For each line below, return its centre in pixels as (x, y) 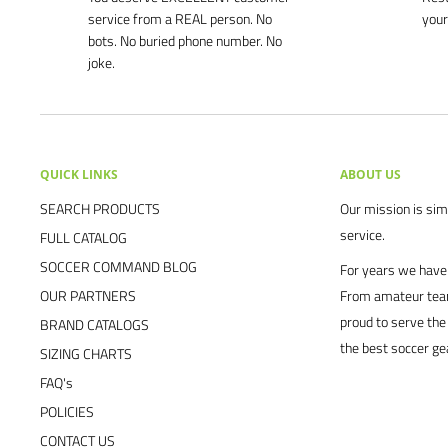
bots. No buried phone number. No (185, 41)
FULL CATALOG (83, 237)
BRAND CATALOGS (94, 324)
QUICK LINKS (79, 175)
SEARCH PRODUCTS (100, 208)
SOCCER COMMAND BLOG (118, 266)
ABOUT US (370, 175)
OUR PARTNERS (88, 295)
